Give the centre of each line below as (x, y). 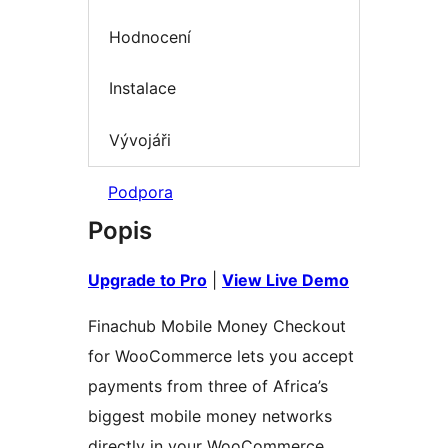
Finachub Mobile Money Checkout (217, 326)
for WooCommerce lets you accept (221, 356)
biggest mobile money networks (210, 416)
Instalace (142, 88)
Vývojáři (140, 139)
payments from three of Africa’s (208, 386)
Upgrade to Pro (147, 280)
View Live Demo (285, 280)
